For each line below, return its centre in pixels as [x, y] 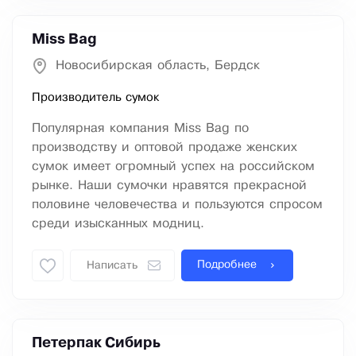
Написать [112, 266]
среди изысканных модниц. [118, 224]
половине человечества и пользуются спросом [177, 205]
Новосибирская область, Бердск [158, 66]
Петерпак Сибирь [96, 344]
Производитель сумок [95, 98]
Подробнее [227, 265]
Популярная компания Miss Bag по [140, 129]
